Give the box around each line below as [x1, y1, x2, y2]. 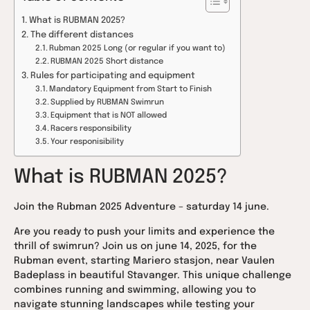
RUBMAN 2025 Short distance [51, 57, 164, 66]
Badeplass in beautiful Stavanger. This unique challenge [14, 270, 291, 280]
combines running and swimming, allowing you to [14, 284, 256, 295]
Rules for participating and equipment [30, 71, 195, 81]
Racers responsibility [51, 125, 132, 134]
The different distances [30, 30, 134, 40]
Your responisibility [51, 138, 125, 147]
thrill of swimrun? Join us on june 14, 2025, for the [14, 241, 257, 251]
